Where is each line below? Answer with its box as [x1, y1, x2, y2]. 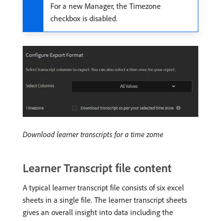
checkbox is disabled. [50, 13, 117, 23]
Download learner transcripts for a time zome [23, 129, 163, 139]
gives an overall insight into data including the [23, 207, 173, 217]
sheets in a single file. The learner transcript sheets [23, 194, 187, 205]
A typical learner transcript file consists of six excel [23, 182, 184, 192]
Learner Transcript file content [23, 160, 172, 175]
